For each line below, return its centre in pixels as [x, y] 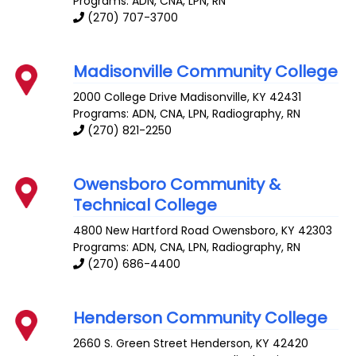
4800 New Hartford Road [141, 230]
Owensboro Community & [177, 185]
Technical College [145, 205]
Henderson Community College [201, 317]
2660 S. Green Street [131, 343]
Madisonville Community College [206, 72]
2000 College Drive [126, 97]
